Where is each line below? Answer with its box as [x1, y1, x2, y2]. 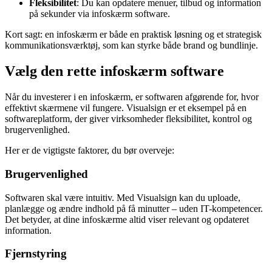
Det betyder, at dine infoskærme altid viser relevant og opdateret [5, 214, 249, 225]
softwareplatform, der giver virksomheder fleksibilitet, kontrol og [5, 114, 252, 124]
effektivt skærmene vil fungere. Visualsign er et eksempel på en [5, 103, 246, 114]
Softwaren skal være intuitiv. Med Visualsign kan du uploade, [5, 192, 240, 203]
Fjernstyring [5, 247, 67, 260]
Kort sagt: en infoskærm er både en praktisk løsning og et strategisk [5, 29, 262, 40]
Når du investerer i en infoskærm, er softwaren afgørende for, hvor [5, 92, 259, 103]
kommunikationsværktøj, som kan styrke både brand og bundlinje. [5, 40, 258, 51]
